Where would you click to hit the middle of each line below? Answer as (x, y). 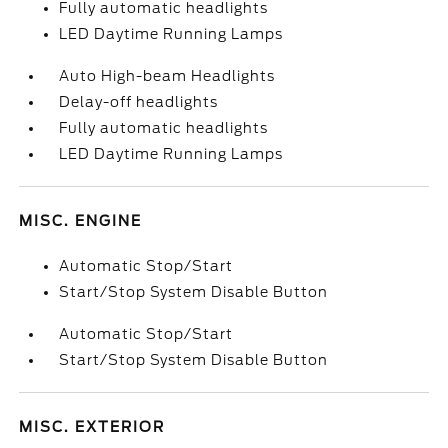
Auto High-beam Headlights (167, 76)
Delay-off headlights (139, 102)
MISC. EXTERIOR (92, 427)
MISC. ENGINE (81, 221)
